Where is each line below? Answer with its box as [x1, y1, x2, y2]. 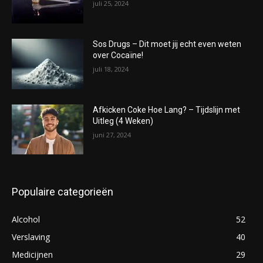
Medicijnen [12, 249, 53, 261]
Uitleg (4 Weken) [93, 116, 154, 126]
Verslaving [12, 231, 50, 243]
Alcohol [12, 214, 40, 225]
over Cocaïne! [93, 50, 144, 60]
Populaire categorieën [12, 186, 113, 198]
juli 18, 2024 [93, 64, 129, 73]
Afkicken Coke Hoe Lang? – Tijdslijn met [93, 104, 241, 114]
